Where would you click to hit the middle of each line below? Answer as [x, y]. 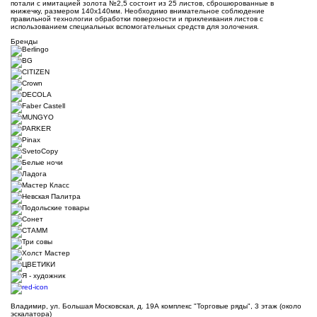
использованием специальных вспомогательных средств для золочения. [135, 27]
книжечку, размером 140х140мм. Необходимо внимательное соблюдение [138, 11]
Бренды [24, 42]
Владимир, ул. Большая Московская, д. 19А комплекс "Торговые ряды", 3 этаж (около [156, 306]
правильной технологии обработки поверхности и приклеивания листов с [137, 19]
